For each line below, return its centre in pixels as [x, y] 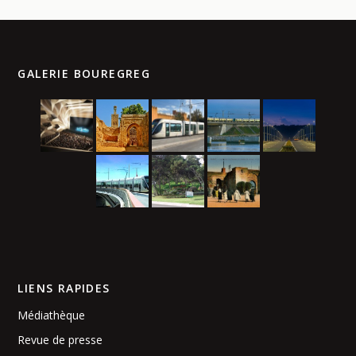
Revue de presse [60, 340]
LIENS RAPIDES [64, 288]
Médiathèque [52, 315]
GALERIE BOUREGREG [84, 74]
